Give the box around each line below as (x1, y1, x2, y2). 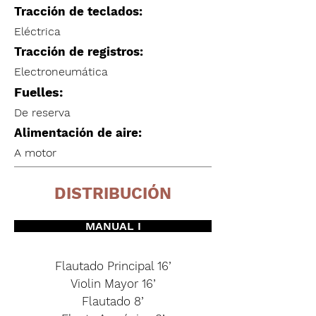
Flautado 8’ (82, 294, 144, 308)
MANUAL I (85, 219, 141, 233)
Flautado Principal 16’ (54, 259, 171, 273)
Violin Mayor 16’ (70, 276, 156, 291)
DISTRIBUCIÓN (54, 184, 171, 203)
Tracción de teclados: (14, 4, 142, 18)
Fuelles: (14, 85, 63, 99)
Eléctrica (14, 25, 61, 38)
